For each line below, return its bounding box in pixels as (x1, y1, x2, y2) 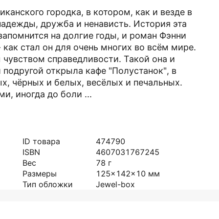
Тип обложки (22, 179, 73, 189)
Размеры (22, 169, 57, 178)
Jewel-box (96, 179, 135, 189)
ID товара (22, 136, 60, 146)
